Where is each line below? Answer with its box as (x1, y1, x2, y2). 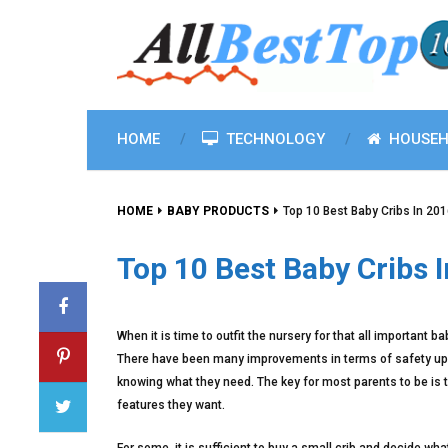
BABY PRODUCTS (167, 204, 269, 218)
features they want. (117, 398, 225, 412)
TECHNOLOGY (222, 130, 325, 148)
